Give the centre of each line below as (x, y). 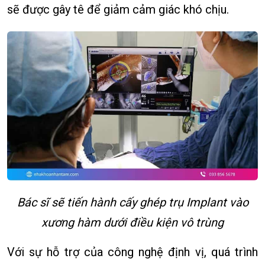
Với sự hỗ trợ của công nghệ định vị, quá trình (132, 252)
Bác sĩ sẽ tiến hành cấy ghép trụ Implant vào (132, 203)
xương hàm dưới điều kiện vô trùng (132, 223)
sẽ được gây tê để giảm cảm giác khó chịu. (118, 9)
